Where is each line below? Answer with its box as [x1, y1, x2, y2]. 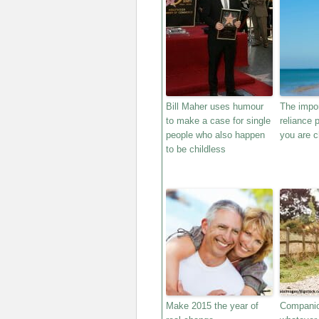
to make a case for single [166, 115, 271, 126]
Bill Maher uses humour [166, 101, 263, 112]
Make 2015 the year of [166, 300, 258, 311]
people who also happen [166, 130, 265, 140]
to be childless [166, 144, 226, 155]
